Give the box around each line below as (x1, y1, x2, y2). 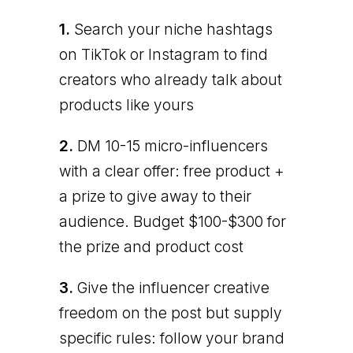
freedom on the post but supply (58, 303, 282, 322)
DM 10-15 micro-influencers (72, 136, 268, 155)
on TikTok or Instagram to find (58, 45, 268, 64)
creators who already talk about (58, 70, 282, 89)
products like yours (58, 95, 194, 114)
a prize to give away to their (58, 187, 251, 206)
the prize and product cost (58, 237, 243, 256)
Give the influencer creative (72, 278, 269, 297)
